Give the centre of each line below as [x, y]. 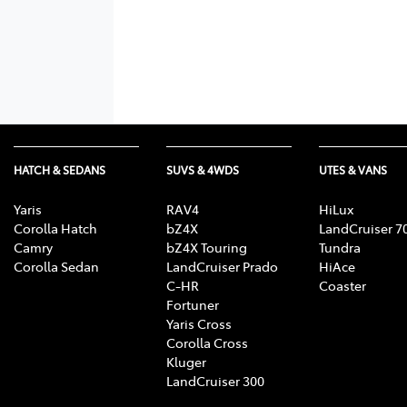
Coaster [342, 285]
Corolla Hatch [55, 228]
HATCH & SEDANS [60, 169]
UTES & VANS [353, 169]
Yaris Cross [199, 323]
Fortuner [193, 304]
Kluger [186, 361]
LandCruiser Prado [222, 266]
